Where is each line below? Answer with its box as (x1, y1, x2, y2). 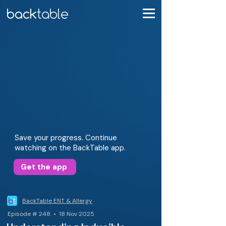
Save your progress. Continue (15, 133, 117, 143)
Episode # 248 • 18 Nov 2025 (8, 210, 94, 218)
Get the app (21, 162, 67, 172)
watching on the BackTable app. (15, 143, 126, 153)
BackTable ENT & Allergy (22, 197, 92, 205)
